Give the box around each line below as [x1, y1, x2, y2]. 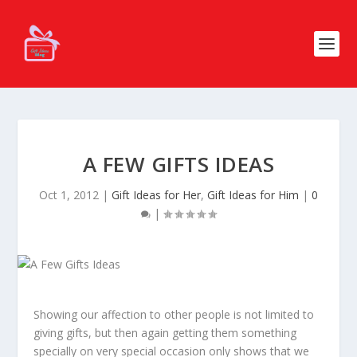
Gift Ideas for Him [207, 187, 299, 202]
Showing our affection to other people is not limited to [33, 307, 315, 322]
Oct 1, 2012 [39, 187, 99, 202]
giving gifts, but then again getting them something [33, 325, 297, 340]
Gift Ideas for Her [112, 187, 201, 202]
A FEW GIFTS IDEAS [82, 150, 275, 178]
